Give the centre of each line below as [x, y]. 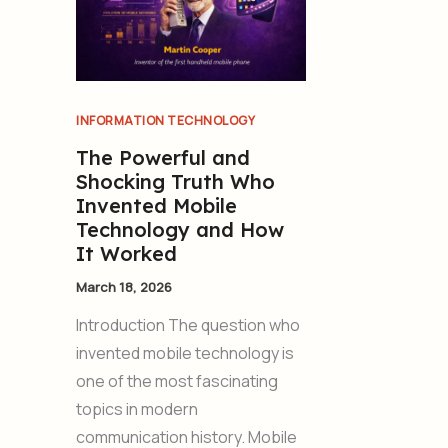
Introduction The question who [188, 325]
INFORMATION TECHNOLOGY [165, 120]
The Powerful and [163, 157]
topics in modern [137, 409]
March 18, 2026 [124, 286]
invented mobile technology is [185, 353]
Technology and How [180, 229]
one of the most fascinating [177, 381]
